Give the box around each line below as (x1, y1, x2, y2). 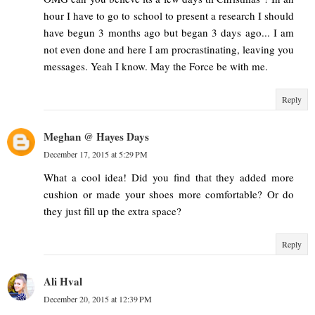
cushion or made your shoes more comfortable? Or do (44, 186, 294, 201)
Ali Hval (44, 273, 82, 289)
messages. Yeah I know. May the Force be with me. (44, 58, 268, 73)
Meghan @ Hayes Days (44, 128, 149, 144)
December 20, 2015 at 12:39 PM (44, 292, 152, 304)
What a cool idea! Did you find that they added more (44, 169, 294, 184)
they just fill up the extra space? (44, 203, 181, 218)
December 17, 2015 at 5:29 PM (44, 148, 148, 160)
